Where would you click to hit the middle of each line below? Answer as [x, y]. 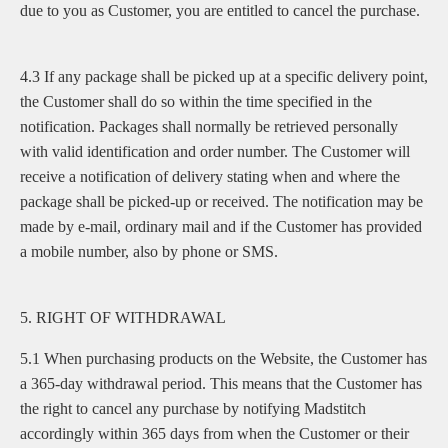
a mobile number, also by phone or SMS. [151, 251]
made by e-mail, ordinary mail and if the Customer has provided [221, 226]
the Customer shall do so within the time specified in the [196, 101]
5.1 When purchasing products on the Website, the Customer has [223, 358]
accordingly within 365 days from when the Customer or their [214, 433]
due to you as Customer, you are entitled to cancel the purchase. [220, 10]
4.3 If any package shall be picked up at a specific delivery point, [224, 76]
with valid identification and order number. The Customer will [215, 151]
